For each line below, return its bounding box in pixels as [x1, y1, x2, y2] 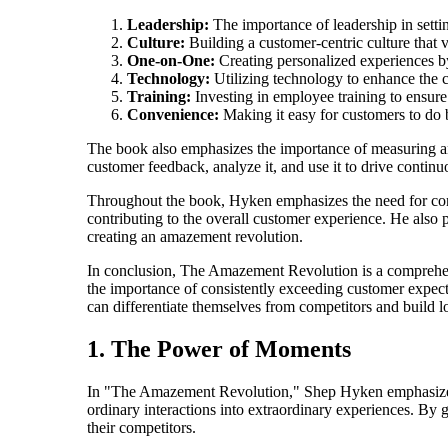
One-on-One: [127, 51, 215, 69]
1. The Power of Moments [87, 335, 351, 362]
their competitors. [87, 418, 196, 436]
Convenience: [127, 105, 219, 123]
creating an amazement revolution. [87, 227, 303, 245]
